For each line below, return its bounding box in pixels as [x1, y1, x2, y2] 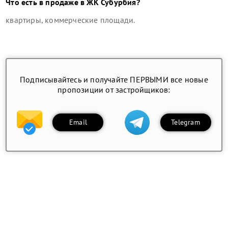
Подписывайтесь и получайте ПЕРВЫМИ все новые [20, 74, 208, 84]
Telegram [171, 118, 200, 127]
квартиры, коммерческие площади [6, 14, 134, 25]
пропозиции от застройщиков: [58, 84, 170, 95]
